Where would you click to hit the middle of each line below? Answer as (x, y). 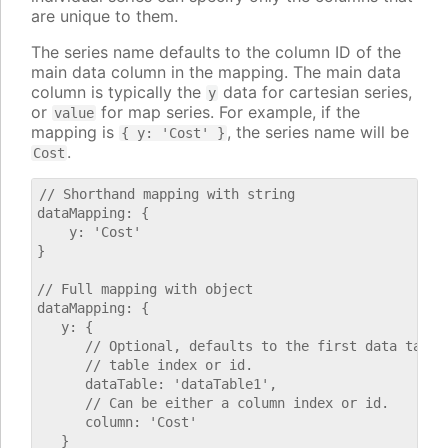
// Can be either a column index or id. (213, 403)
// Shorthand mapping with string (167, 194)
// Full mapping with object (145, 289)
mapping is (75, 132)
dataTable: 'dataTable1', (157, 384)
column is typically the (118, 92)
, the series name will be (318, 132)
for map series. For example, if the (228, 112)
